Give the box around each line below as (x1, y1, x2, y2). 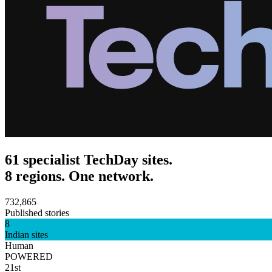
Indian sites (5, 229, 48, 240)
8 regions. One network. (5, 168, 154, 184)
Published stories (5, 207, 69, 218)
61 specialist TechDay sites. (5, 152, 172, 168)
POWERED (5, 251, 53, 262)
